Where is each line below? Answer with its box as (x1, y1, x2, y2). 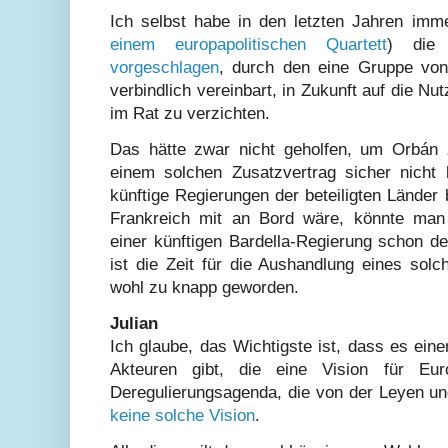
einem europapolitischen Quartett (110, 34, 387, 54)
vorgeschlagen (110, 57, 219, 77)
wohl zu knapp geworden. (110, 278, 299, 297)
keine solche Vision (110, 406, 255, 426)
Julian (110, 314, 158, 334)
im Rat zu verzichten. (110, 103, 270, 123)
